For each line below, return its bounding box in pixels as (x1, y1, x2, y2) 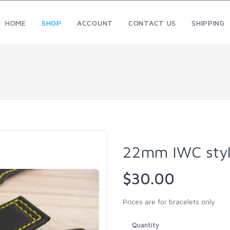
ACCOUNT (77, 18, 113, 27)
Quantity (132, 221, 159, 229)
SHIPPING (191, 18, 225, 27)
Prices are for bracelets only (123, 197, 215, 206)
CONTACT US (128, 18, 176, 27)
